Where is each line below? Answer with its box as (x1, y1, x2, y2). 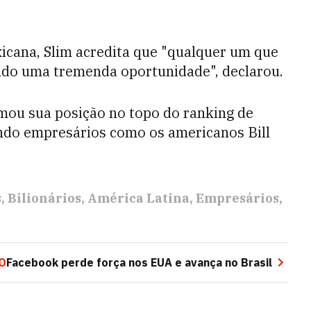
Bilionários (8, 190, 81, 206)
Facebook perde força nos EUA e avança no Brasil (6, 255, 272, 269)
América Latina (87, 190, 190, 206)
